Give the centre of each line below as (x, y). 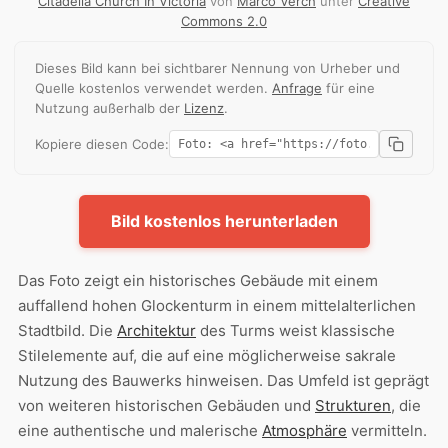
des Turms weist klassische (295, 331)
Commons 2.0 (224, 21)
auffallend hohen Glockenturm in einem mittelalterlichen (217, 306)
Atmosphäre (304, 431)
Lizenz (204, 108)
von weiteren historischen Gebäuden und (166, 406)
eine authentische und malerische (140, 431)
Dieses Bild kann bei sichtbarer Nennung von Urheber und (217, 68)
